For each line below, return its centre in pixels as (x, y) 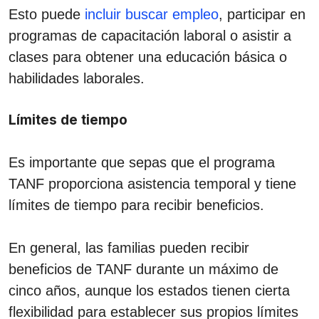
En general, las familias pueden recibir (129, 247)
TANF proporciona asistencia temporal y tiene (152, 183)
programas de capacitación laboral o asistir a (150, 35)
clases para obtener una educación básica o (148, 57)
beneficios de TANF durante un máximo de (143, 269)
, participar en (262, 14)
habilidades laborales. (77, 78)
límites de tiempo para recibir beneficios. (136, 205)
